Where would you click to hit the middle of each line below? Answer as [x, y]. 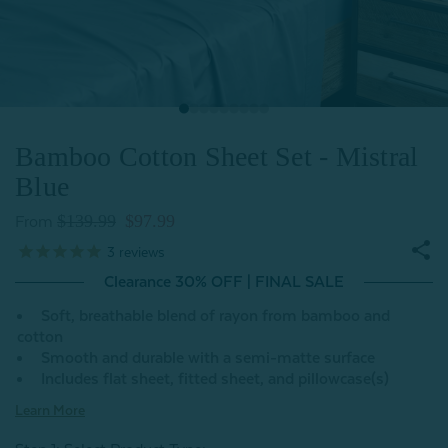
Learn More [50, 410]
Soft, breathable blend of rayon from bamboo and [215, 316]
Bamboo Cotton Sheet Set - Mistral [217, 156]
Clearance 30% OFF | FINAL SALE [224, 282]
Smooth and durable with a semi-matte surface [208, 358]
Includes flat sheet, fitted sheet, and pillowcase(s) [215, 379]
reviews [140, 251]
